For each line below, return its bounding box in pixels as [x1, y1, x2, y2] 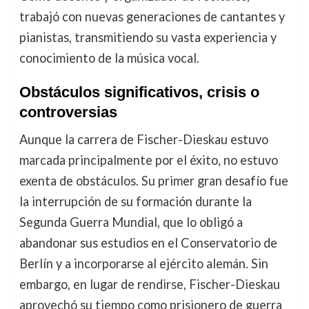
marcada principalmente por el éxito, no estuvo [19, 152, 278, 168]
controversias [19, 103, 117, 121]
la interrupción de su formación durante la [19, 194, 252, 210]
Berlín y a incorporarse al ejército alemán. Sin [19, 256, 268, 272]
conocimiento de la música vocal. [19, 50, 199, 66]
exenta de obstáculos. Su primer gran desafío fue [19, 173, 288, 189]
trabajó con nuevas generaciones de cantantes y [19, 9, 285, 25]
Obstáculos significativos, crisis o [19, 83, 259, 101]
